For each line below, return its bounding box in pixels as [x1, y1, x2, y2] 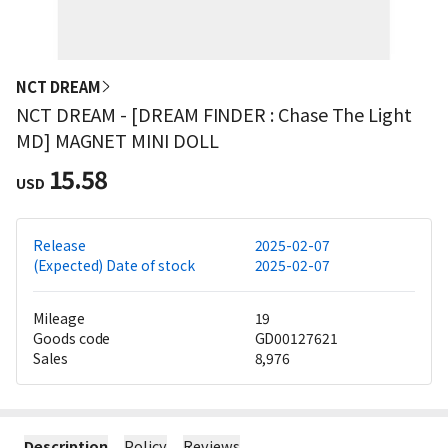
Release [33, 235, 86, 255]
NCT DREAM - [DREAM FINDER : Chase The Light [16, 101, 412, 127]
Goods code [33, 328, 111, 348]
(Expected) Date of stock [33, 255, 195, 275]
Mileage [33, 308, 85, 328]
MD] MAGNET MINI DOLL [16, 127, 219, 153]
